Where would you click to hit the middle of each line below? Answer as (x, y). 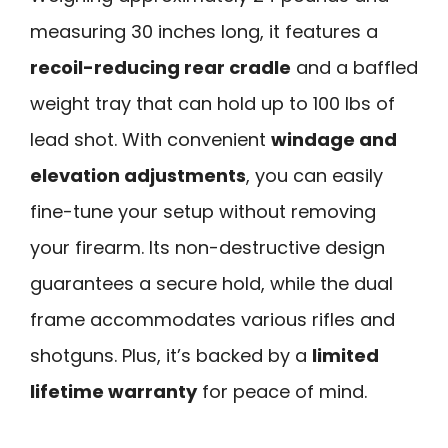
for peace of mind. (282, 391)
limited (345, 355)
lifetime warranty (113, 391)
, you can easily (314, 175)
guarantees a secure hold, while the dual (211, 283)
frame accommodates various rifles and (212, 319)
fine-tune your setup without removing (203, 211)
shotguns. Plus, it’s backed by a (171, 355)
